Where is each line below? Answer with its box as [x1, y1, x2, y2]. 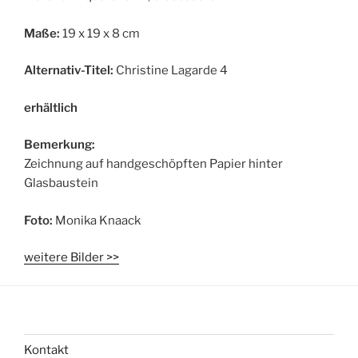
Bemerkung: [24, 137, 95, 152]
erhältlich [24, 100, 78, 115]
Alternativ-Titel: [24, 63, 113, 78]
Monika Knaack [53, 213, 141, 228]
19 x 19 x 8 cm [60, 26, 140, 41]
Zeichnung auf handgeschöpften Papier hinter [24, 157, 283, 171]
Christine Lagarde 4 [113, 63, 228, 78]
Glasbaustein [24, 176, 98, 190]
